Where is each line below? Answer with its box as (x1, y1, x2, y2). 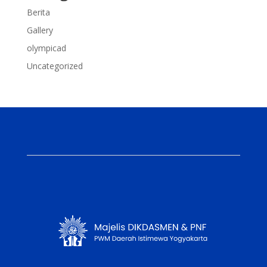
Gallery (26, 24, 53, 36)
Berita (26, 7, 50, 18)
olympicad (26, 42, 66, 54)
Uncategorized (26, 60, 83, 72)
